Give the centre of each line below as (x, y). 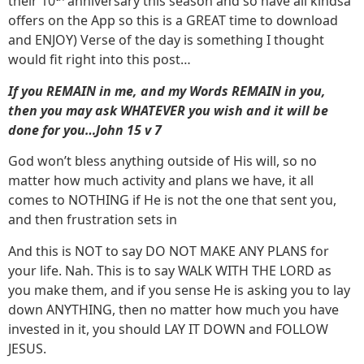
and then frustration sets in (93, 220)
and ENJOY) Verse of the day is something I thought (166, 40)
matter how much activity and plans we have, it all (161, 181)
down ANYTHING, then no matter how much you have (173, 309)
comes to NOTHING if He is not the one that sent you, (172, 200)
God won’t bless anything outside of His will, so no (162, 161)
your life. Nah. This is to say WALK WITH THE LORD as (170, 270)
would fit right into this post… (100, 60)
